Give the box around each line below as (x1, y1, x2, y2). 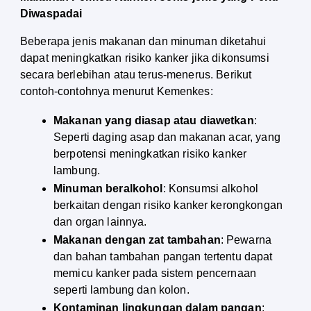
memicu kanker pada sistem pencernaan (53, 267, 257, 280)
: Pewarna (220, 234, 272, 246)
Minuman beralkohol (53, 183, 163, 195)
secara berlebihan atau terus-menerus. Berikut (20, 69, 252, 81)
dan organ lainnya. (53, 216, 147, 228)
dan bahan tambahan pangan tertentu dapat (53, 251, 273, 263)
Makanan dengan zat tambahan (53, 234, 221, 246)
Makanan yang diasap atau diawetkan (53, 115, 254, 127)
